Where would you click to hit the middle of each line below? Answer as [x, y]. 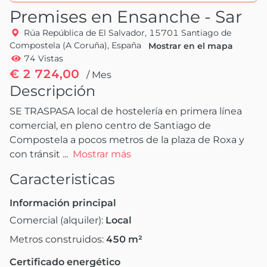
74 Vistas [43, 58]
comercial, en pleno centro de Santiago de [110, 125]
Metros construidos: [58, 239]
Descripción [52, 91]
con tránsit [35, 154]
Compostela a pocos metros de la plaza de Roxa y [127, 139]
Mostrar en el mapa [191, 46]
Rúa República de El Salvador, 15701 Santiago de [127, 32]
